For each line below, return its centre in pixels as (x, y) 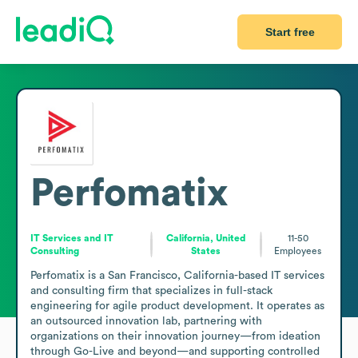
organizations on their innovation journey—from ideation (175, 336)
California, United (206, 238)
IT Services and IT (72, 238)
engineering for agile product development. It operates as (177, 306)
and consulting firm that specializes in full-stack (151, 290)
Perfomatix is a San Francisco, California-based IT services (177, 275)
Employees (298, 251)
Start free (290, 32)
